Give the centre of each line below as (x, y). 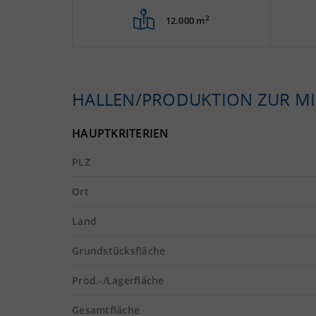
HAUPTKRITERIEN (121, 133)
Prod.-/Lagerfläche (118, 280)
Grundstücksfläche (119, 251)
